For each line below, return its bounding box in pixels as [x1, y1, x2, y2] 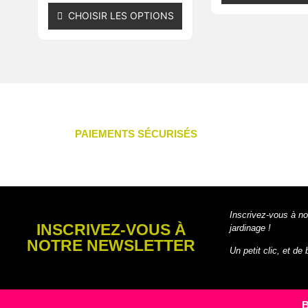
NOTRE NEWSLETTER [27, 236, 196, 254]
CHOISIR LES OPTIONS [67, 9, 174, 21]
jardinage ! [229, 222, 271, 233]
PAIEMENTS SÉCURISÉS [75, 128, 198, 140]
